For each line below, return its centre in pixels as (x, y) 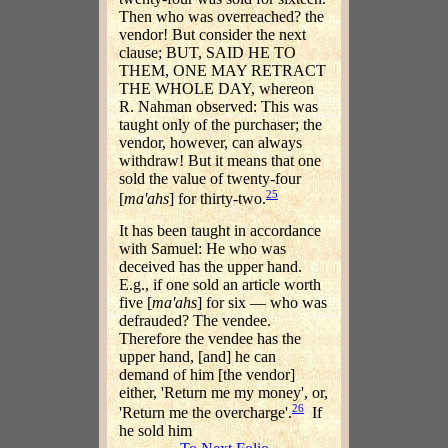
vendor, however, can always (210, 143)
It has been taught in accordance (220, 230)
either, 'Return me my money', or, (223, 392)
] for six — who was (262, 302)
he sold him (155, 431)
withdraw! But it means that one (220, 161)
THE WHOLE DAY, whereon (216, 89)
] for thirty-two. (217, 199)
